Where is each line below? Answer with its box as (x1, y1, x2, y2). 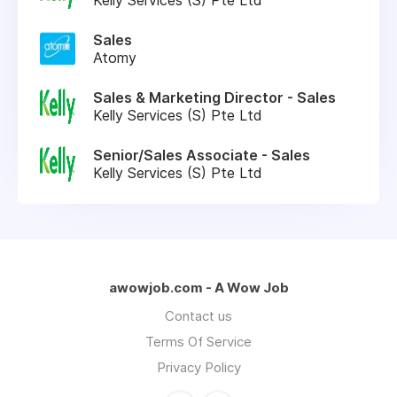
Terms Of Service (145, 332, 252, 350)
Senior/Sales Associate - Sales (93, 145, 310, 164)
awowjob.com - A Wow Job (108, 278, 289, 296)
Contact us (165, 307, 232, 324)
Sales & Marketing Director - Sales (93, 88, 336, 106)
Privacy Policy (156, 358, 241, 376)
